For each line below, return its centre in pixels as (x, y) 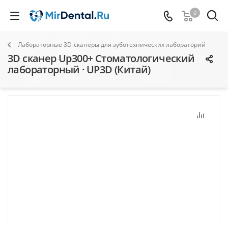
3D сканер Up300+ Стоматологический (101, 58)
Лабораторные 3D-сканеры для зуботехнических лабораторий (112, 45)
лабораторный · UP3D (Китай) (79, 69)
